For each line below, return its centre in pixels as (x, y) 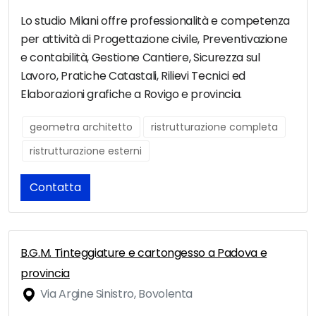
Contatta (55, 188)
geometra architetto (81, 127)
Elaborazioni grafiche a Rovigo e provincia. (131, 95)
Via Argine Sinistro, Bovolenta (115, 294)
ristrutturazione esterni (86, 151)
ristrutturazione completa (214, 127)
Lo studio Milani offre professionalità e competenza (156, 21)
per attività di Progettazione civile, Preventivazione (154, 39)
